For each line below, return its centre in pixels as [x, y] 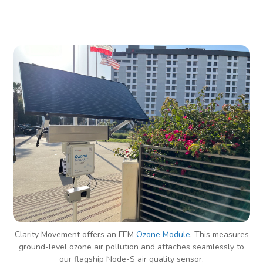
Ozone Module [163, 235]
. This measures [219, 235]
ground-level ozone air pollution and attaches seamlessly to [131, 247]
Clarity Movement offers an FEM [75, 235]
